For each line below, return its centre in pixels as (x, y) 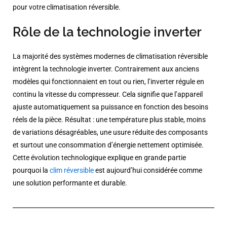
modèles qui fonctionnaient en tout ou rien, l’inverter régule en (108, 82)
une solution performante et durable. (70, 183)
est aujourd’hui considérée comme (148, 170)
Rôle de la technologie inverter (107, 32)
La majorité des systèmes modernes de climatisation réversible (110, 56)
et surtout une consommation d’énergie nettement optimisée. (108, 145)
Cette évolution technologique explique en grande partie (99, 158)
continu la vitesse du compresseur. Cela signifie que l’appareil (108, 94)
